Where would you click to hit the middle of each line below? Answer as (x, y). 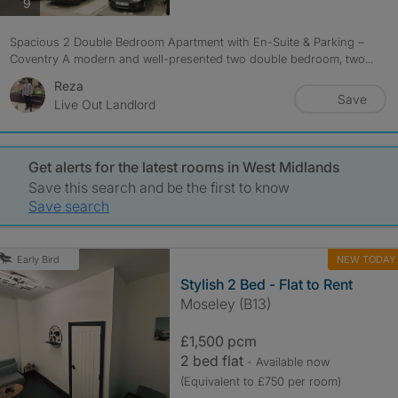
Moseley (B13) (225, 304)
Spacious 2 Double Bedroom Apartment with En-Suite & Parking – (187, 42)
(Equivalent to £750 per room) (260, 381)
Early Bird (38, 259)
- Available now (288, 362)
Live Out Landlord (104, 104)
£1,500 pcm (218, 341)
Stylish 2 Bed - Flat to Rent (266, 284)
